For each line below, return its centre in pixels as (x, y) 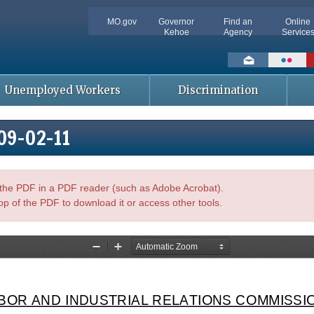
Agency (238, 32)
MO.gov (122, 22)
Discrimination (218, 90)
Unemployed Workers (62, 90)
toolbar (241, 81)
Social (237, 64)
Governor (177, 22)
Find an (238, 22)
